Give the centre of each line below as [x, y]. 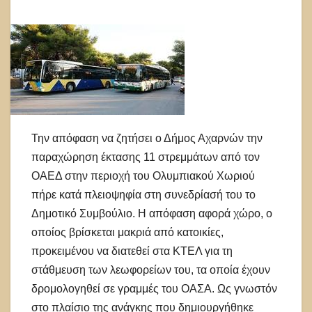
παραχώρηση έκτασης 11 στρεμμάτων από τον [146, 157]
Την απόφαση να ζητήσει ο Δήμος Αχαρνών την [147, 139]
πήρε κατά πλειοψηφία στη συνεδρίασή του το [143, 195]
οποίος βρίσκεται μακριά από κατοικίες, [127, 233]
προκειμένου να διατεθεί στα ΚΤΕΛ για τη [132, 251]
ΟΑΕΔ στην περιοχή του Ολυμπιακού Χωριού [143, 176]
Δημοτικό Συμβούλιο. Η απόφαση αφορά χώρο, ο [152, 214]
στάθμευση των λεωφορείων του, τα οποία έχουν [151, 270]
